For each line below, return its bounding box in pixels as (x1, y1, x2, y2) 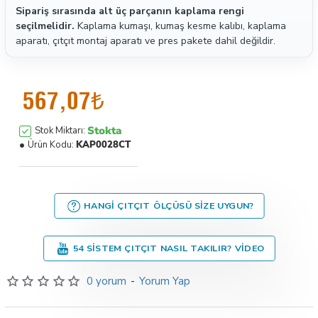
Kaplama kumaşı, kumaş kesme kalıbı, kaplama (75, 19, 286, 33)
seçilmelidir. (16, 19, 75, 33)
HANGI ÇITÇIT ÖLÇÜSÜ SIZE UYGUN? (83, 199, 254, 212)
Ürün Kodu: (28, 138, 74, 151)
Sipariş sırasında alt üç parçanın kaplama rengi (16, 4, 244, 18)
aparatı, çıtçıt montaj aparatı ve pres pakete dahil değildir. (16, 34, 275, 48)
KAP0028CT (76, 138, 131, 151)
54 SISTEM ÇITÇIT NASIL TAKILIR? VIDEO (72, 242, 265, 255)
